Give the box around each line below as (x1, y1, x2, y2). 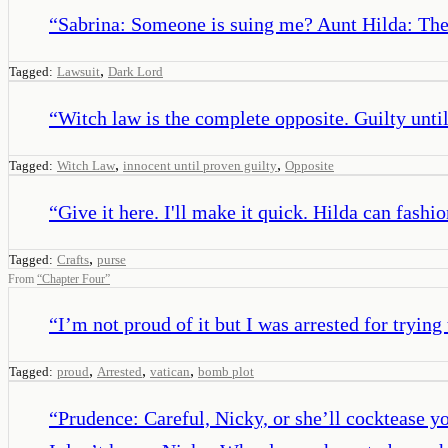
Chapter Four (42, 271, 105, 286)
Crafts (57, 251, 89, 267)
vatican (150, 363, 190, 379)
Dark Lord (108, 63, 163, 79)
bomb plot (198, 363, 254, 379)
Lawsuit (57, 63, 100, 79)
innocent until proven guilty (123, 157, 277, 173)
